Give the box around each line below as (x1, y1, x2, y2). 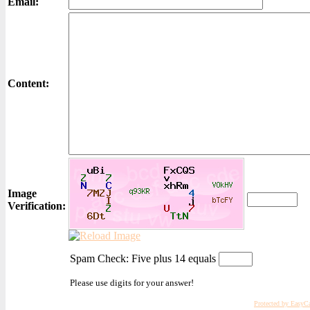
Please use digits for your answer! (70, 277, 194, 288)
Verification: (8, 200, 66, 212)
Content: (8, 77, 49, 89)
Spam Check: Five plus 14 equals (70, 253, 219, 264)
